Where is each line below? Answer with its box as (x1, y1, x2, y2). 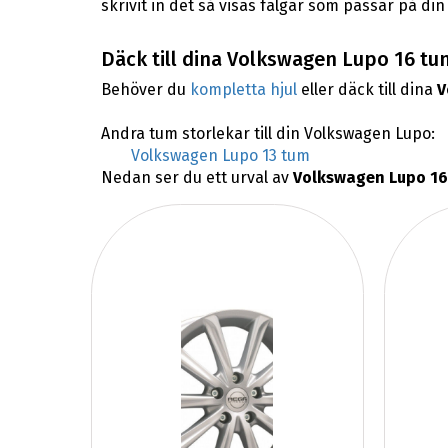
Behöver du (100, 80, 190, 100)
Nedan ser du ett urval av (100, 168, 293, 188)
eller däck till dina (296, 80, 437, 100)
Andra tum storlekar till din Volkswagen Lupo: (100, 124, 435, 144)
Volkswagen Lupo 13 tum (130, 146, 310, 166)
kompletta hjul (189, 80, 297, 100)
